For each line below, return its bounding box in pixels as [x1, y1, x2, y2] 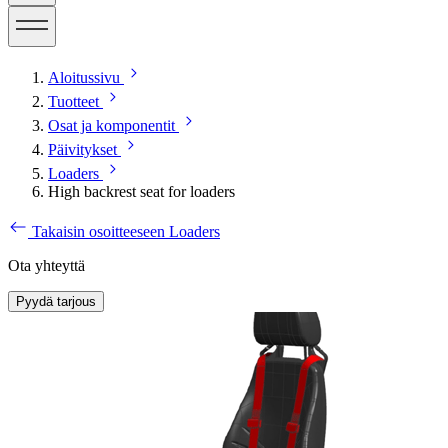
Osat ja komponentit [48, 116, 175, 134]
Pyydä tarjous [16, 293, 96, 309]
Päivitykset [48, 140, 117, 158]
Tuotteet [48, 92, 99, 110]
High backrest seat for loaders [48, 182, 235, 200]
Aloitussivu [48, 68, 120, 86]
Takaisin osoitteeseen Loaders [32, 222, 220, 240]
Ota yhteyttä [8, 256, 85, 274]
